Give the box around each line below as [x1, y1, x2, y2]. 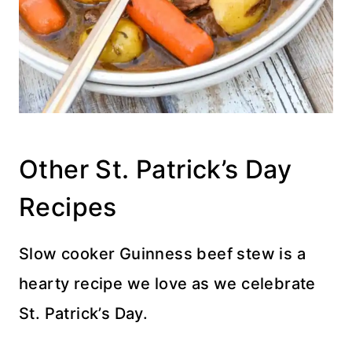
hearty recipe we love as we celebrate [19, 274, 316, 294]
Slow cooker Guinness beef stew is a [19, 244, 306, 264]
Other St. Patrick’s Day [19, 154, 292, 185]
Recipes [19, 192, 117, 223]
